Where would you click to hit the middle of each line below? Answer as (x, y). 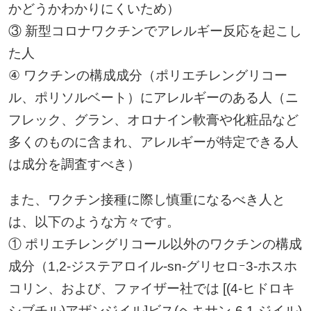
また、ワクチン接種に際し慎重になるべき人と (146, 199)
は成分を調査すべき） (74, 164)
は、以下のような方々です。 (94, 221)
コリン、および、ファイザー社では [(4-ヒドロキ (151, 288)
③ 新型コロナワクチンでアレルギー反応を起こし (155, 31)
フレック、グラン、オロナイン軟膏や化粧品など (153, 119)
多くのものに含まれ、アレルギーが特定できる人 (153, 142)
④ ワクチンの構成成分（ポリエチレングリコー (148, 75)
